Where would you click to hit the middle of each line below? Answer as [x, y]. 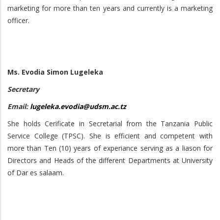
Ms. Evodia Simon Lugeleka [55, 72]
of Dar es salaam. [36, 173]
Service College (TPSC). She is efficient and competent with [110, 136]
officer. [18, 20]
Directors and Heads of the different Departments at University [110, 160]
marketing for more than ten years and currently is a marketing [110, 8]
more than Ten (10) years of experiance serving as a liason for [110, 148]
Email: [18, 106]
